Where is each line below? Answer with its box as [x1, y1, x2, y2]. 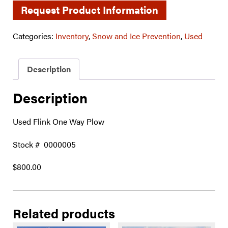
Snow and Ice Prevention [92, 30, 181, 42]
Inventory [55, 30, 89, 42]
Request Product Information [21, 2, 158, 17]
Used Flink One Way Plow [13, 115, 104, 127]
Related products [13, 204, 115, 222]
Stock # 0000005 [13, 138, 76, 150]
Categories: [13, 30, 55, 42]
